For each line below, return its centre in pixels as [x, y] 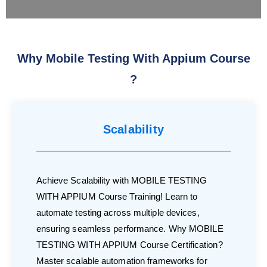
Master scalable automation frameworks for [122, 260]
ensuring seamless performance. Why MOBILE [130, 228]
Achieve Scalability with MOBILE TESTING [122, 180]
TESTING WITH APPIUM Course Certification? [129, 244]
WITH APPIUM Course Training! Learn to [117, 196]
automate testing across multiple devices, [118, 212]
